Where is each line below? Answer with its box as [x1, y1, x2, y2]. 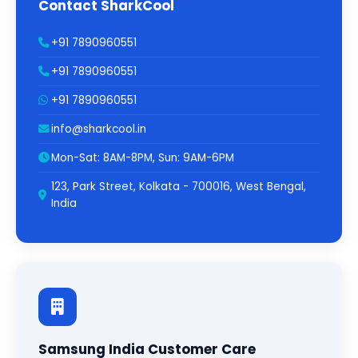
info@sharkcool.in [51, 121, 146, 137]
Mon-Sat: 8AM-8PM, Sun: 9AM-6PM [51, 150, 234, 165]
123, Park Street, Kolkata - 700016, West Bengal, [51, 179, 306, 194]
